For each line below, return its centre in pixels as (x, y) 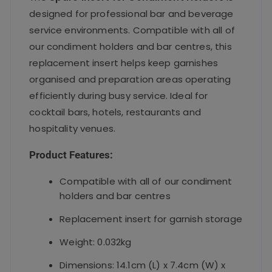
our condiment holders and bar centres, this (131, 46)
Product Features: (71, 155)
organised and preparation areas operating (130, 79)
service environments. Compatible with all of (132, 30)
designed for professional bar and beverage (131, 13)
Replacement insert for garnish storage (151, 219)
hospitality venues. (73, 128)
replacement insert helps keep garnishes (124, 63)
